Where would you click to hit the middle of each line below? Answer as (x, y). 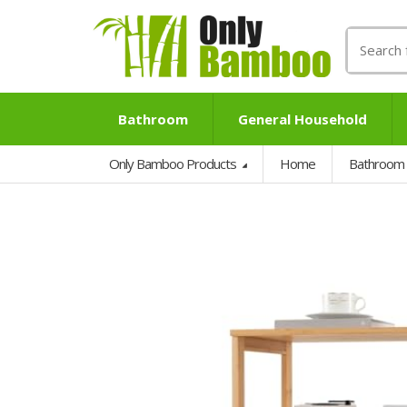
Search (370, 37)
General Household (303, 119)
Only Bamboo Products (174, 163)
